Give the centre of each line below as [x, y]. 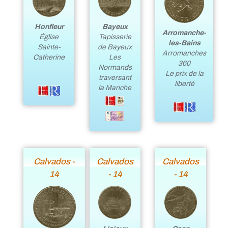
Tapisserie [115, 37]
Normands [115, 67]
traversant [115, 77]
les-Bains [184, 43]
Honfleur [49, 26]
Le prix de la [184, 74]
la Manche [115, 88]
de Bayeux [115, 47]
